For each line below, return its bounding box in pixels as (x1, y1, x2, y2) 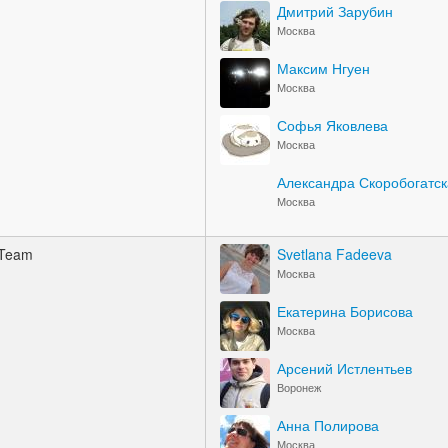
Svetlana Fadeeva (277, 244, 392, 264)
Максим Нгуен (277, 58, 370, 78)
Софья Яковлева (277, 115, 388, 135)
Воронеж (277, 380, 321, 395)
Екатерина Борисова (277, 301, 413, 321)
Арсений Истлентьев (277, 358, 412, 378)
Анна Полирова (277, 415, 379, 435)
